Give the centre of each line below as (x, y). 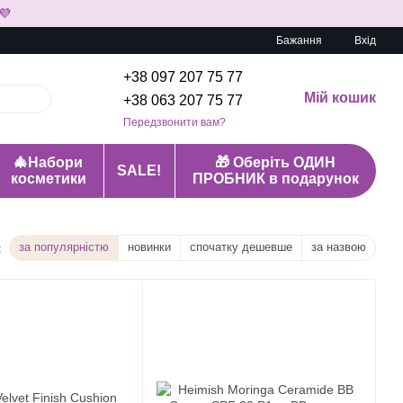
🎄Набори (49, 162)
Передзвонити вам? (175, 122)
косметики (48, 179)
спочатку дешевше (241, 247)
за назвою (339, 247)
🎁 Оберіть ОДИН (276, 162)
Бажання (299, 40)
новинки (149, 247)
